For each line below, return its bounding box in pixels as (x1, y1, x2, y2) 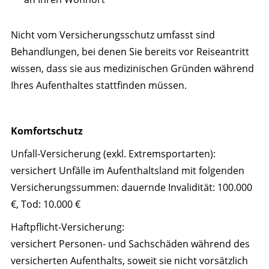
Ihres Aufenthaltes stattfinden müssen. (10, 78, 187, 92)
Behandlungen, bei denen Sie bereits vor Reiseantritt (10, 44, 249, 58)
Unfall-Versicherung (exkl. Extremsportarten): (10, 147, 216, 160)
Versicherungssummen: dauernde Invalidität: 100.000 (10, 180, 252, 194)
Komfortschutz (10, 124, 83, 138)
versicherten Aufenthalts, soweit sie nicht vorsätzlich (10, 253, 248, 267)
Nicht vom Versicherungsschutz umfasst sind (10, 28, 215, 41)
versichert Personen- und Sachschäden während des (10, 237, 250, 250)
